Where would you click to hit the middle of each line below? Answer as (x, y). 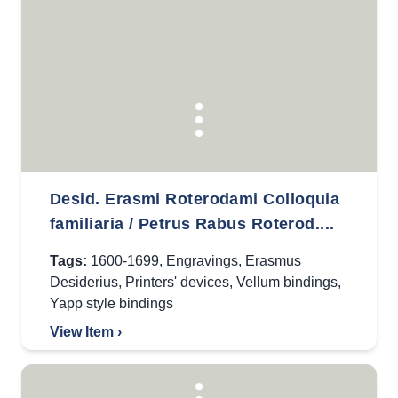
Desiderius (84, 282)
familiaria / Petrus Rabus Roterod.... (192, 224)
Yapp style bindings (111, 303)
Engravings (202, 261)
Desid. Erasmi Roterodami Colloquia (195, 199)
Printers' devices (177, 282)
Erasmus (273, 261)
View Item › (86, 332)
